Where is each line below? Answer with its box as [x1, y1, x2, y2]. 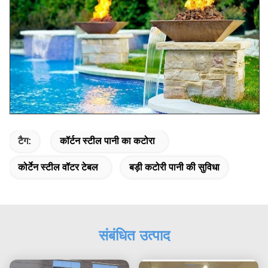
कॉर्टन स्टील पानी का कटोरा [60, 135, 155, 146]
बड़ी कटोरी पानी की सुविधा [129, 162, 220, 172]
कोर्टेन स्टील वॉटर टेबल [18, 162, 98, 172]
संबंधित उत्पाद [98, 227, 170, 243]
